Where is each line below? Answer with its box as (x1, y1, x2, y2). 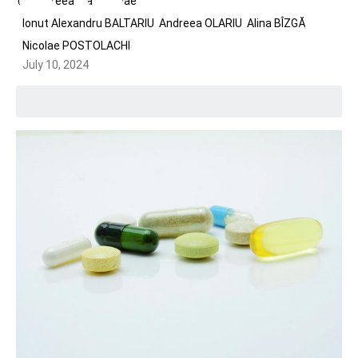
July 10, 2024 (22, 58, 89, 71)
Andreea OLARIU (159, 17, 242, 30)
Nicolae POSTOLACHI (22, 39, 130, 52)
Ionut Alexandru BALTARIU (22, 17, 154, 30)
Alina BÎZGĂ (247, 17, 306, 30)
